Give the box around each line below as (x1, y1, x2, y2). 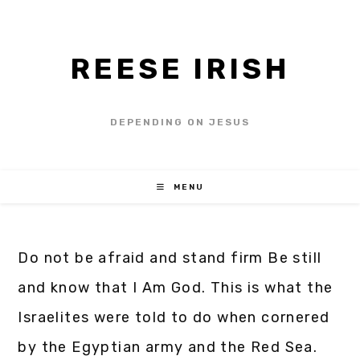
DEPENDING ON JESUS (110, 117, 250, 128)
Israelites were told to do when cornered (18, 309, 330, 326)
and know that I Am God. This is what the (18, 279, 333, 297)
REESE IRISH (70, 51, 290, 86)
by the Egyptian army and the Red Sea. (18, 338, 318, 356)
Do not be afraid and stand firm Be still (18, 249, 322, 267)
